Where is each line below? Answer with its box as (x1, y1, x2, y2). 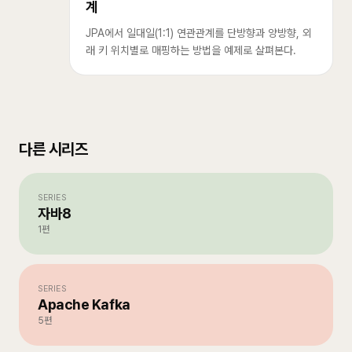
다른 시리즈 (19, 140, 87, 159)
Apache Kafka (38, 296, 130, 313)
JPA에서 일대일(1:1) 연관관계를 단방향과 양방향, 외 (86, 27, 312, 39)
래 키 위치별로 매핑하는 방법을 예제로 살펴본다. (86, 44, 296, 57)
